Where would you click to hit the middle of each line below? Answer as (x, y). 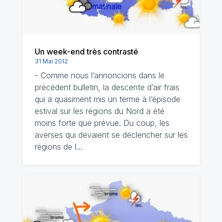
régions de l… (58, 147)
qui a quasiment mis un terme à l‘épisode (107, 99)
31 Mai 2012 (51, 61)
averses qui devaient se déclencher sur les (111, 135)
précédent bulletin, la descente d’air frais (107, 87)
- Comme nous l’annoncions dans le (99, 75)
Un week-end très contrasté (86, 52)
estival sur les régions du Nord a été (99, 111)
